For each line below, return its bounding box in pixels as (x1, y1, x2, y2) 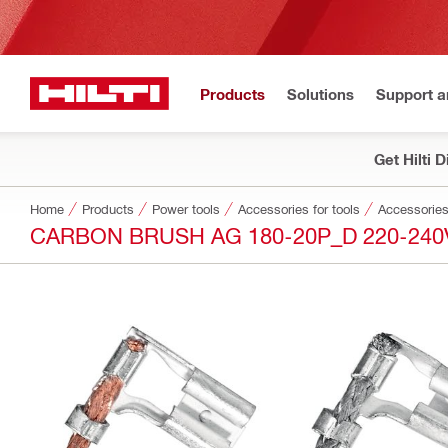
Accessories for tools (238, 201, 360, 216)
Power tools (152, 201, 220, 216)
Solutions (287, 84, 354, 103)
